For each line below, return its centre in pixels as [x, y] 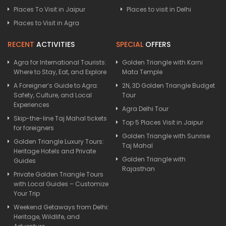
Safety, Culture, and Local [53, 95]
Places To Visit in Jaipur [49, 10]
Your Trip [27, 194]
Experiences [32, 105]
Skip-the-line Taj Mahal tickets [60, 119]
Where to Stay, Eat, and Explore [60, 72]
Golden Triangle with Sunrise [166, 136]
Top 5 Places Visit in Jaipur [163, 123]
